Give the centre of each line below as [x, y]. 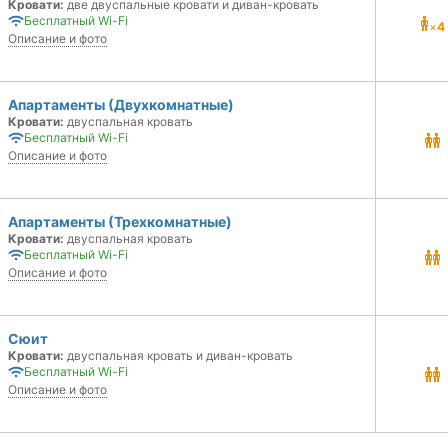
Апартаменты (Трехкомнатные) [120, 221]
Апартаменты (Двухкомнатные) [121, 104]
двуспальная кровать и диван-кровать [178, 355]
